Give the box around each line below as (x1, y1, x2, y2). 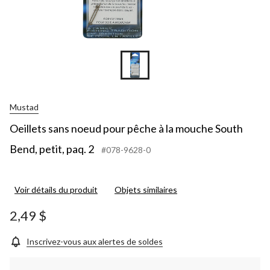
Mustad (10, 102, 39, 113)
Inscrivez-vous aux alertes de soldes (27, 236, 163, 246)
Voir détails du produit (14, 184, 98, 195)
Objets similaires (115, 184, 177, 195)
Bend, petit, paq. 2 (10, 142, 94, 155)
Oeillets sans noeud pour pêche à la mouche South (10, 121, 243, 135)
